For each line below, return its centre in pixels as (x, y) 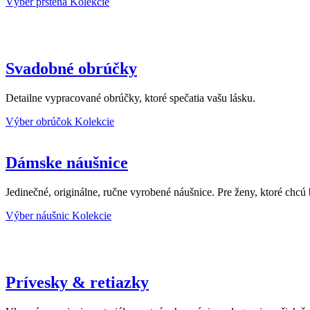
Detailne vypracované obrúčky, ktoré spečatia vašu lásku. (130, 98)
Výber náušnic (39, 216)
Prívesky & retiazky (77, 283)
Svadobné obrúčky (71, 68)
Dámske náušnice (67, 163)
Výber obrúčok (40, 121)
